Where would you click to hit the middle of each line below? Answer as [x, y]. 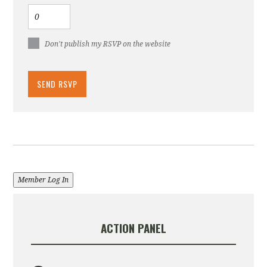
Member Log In [44, 180]
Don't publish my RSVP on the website [108, 44]
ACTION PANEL [133, 228]
